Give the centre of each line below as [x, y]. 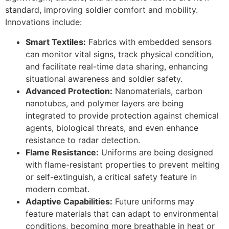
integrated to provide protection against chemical [122, 115]
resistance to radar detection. [83, 140]
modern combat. [58, 189]
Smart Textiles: [56, 42]
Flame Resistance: [62, 152]
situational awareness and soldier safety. [104, 78]
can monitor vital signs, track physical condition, [119, 54]
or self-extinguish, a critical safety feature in [111, 177]
